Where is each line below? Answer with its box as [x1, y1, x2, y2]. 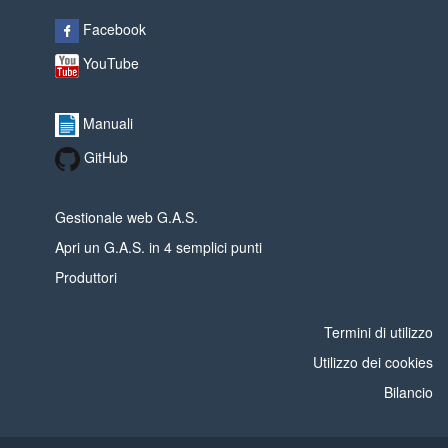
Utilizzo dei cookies [313, 351, 433, 372]
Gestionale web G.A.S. [55, 206, 198, 227]
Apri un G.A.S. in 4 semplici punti [55, 236, 262, 257]
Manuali [79, 112, 133, 133]
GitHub [80, 147, 128, 168]
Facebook [79, 19, 146, 39]
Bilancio [384, 381, 433, 402]
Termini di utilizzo [324, 321, 433, 342]
